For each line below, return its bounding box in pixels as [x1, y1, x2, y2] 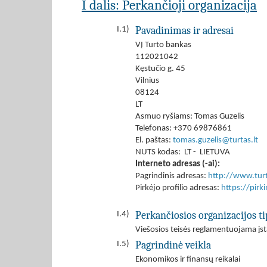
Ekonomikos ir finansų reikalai [135, 255, 240, 264]
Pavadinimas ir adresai [135, 24, 234, 36]
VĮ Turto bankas [135, 41, 191, 49]
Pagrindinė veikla [135, 239, 211, 251]
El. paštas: [135, 136, 173, 145]
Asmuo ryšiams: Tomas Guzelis [135, 112, 244, 121]
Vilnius [135, 76, 159, 85]
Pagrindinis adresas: [135, 172, 208, 181]
